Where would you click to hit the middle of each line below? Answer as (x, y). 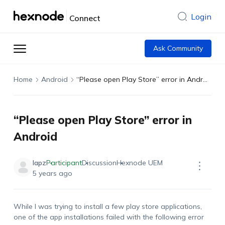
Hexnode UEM (139, 163)
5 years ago (52, 173)
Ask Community (178, 48)
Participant (64, 163)
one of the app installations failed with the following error (108, 217)
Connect (85, 18)
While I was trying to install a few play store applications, (107, 206)
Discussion (99, 163)
